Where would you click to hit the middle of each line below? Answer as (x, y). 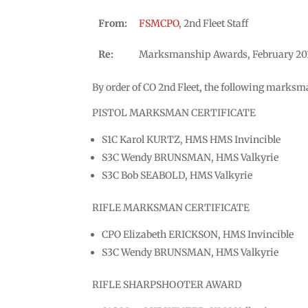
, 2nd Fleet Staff (213, 23)
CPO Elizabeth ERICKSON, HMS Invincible (198, 234)
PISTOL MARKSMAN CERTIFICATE (174, 112)
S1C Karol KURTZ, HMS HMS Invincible (191, 139)
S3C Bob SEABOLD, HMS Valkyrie (177, 175)
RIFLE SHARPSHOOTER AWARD (167, 284)
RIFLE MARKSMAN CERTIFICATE (171, 207)
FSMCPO (158, 23)
